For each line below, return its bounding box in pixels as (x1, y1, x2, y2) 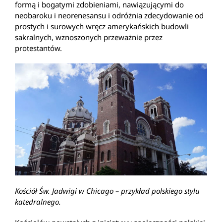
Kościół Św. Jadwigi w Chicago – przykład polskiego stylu (15, 185, 200, 196)
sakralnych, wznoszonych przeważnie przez (15, 32, 163, 42)
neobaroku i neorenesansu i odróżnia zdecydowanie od (15, 10, 204, 20)
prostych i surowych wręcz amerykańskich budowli (15, 21, 189, 31)
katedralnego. (15, 196, 61, 207)
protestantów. (15, 43, 62, 53)
